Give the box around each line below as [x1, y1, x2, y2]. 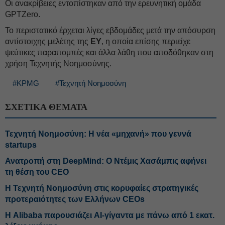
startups [5, 141, 37, 149]
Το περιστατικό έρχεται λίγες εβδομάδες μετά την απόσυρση [5, 26, 215, 35]
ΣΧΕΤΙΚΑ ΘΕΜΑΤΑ [5, 102, 87, 112]
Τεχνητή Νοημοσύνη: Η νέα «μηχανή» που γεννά [5, 130, 191, 138]
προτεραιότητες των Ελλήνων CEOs [5, 195, 145, 203]
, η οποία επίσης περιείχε [101, 37, 190, 46]
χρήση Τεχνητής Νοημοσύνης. [5, 59, 111, 68]
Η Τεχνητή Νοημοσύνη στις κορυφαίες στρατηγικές [5, 184, 198, 192]
